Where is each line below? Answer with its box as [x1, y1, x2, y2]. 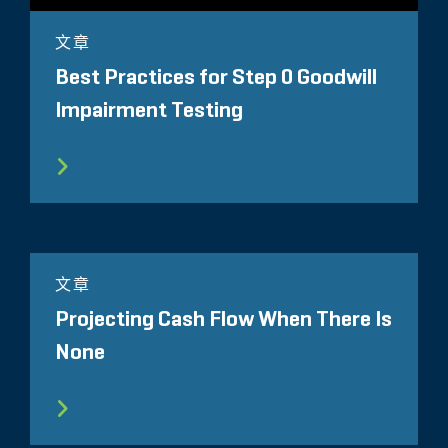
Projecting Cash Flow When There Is [55, 308, 392, 331]
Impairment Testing [55, 99, 243, 122]
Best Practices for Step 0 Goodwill [55, 66, 377, 89]
